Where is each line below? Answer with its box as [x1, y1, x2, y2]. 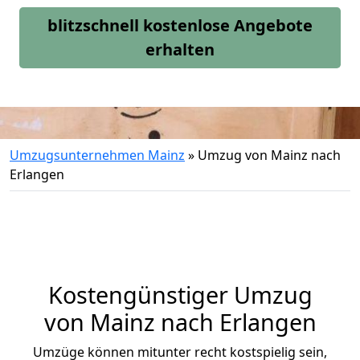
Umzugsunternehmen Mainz [10, 146, 185, 164]
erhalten [145, 39, 215, 60]
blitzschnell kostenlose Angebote [47, 14, 313, 36]
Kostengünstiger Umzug [47, 279, 313, 310]
